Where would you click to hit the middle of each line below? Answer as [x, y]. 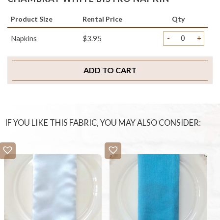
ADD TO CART [110, 70]
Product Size [32, 19]
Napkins [24, 39]
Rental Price [102, 19]
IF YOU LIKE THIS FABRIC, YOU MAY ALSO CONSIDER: [103, 123]
